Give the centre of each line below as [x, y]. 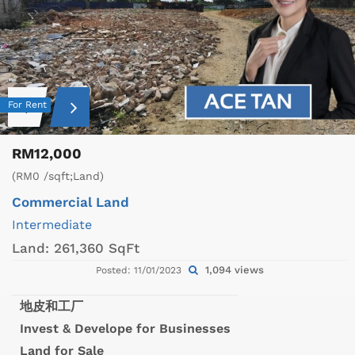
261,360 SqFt [97, 248]
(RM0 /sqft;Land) [58, 176]
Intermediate [52, 224]
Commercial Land [71, 202]
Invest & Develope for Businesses [125, 328]
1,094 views [233, 269]
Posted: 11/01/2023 [140, 270]
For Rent [27, 104]
